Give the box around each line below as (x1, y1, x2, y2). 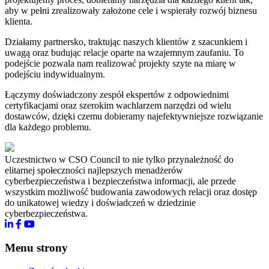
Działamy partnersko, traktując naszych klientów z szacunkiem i (5, 37, 247, 47)
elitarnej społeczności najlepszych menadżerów (5, 165, 183, 176)
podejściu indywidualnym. (5, 69, 105, 80)
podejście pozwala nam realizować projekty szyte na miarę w (5, 58, 236, 69)
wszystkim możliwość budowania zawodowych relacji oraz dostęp (5, 187, 257, 198)
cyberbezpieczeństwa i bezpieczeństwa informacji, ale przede (5, 176, 236, 187)
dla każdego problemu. (5, 122, 91, 133)
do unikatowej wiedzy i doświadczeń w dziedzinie (5, 198, 196, 208)
